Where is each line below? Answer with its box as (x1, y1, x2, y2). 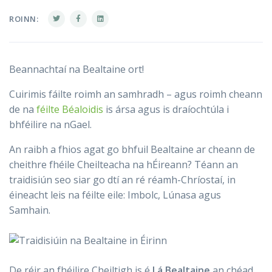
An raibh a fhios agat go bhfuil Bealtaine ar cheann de (9, 143, 255, 156)
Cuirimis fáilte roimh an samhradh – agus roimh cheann (9, 87, 262, 101)
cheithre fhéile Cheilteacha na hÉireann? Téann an (9, 158, 238, 171)
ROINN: (9, 13, 38, 24)
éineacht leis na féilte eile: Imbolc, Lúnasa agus (9, 188, 221, 202)
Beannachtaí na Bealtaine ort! (9, 63, 144, 76)
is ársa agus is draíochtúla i (103, 103, 229, 116)
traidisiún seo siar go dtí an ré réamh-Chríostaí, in (9, 173, 236, 186)
